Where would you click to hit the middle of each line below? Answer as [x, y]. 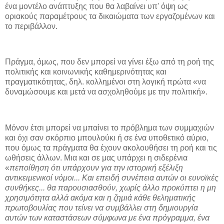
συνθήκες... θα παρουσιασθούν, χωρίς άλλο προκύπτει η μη [110, 187]
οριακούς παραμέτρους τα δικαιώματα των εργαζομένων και [110, 16]
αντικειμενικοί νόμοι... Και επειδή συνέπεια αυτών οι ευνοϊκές [112, 177]
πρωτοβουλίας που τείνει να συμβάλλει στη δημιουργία [101, 207]
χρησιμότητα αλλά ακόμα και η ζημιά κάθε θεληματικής [100, 197]
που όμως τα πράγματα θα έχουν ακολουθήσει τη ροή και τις [111, 147]
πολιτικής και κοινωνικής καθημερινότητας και [86, 72]
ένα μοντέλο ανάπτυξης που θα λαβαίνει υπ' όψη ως [96, 6]
